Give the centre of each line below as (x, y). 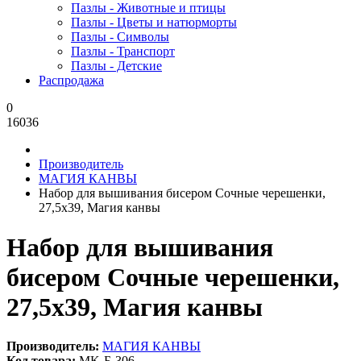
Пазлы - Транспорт (123, 52)
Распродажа (71, 81)
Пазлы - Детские (116, 66)
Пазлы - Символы (120, 37)
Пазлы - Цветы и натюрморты (154, 23)
